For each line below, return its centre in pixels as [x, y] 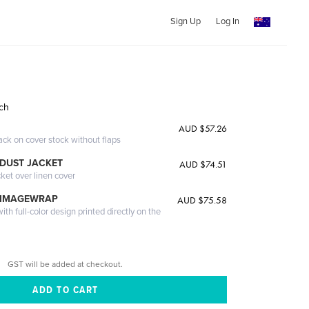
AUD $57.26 [202, 128]
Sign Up [185, 21]
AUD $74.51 [203, 164]
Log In [227, 21]
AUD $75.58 [202, 200]
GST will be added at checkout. [66, 264]
